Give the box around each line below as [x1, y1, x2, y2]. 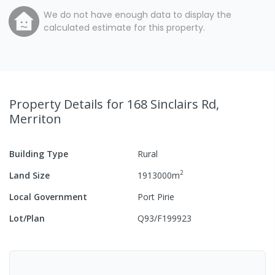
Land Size [9, 169, 50, 181]
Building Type [9, 147, 68, 160]
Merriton [9, 110, 61, 127]
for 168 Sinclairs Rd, [106, 95, 219, 112]
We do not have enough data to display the [44, 8, 231, 21]
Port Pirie [137, 190, 174, 203]
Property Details [9, 95, 106, 112]
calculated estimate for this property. [44, 21, 205, 34]
